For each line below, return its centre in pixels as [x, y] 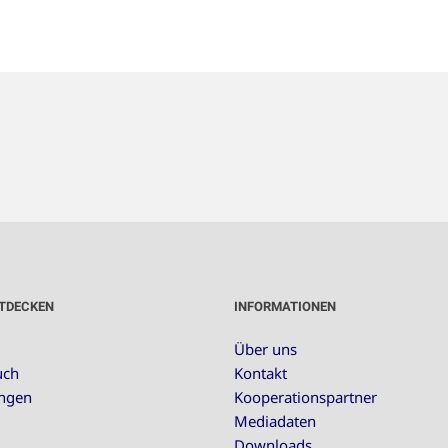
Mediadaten [275, 421]
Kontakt [260, 373]
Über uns [265, 349]
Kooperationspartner [305, 397]
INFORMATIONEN [285, 306]
